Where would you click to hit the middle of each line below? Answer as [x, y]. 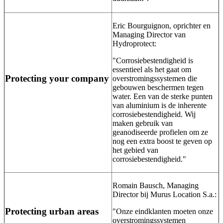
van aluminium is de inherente [160, 106]
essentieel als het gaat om [152, 70]
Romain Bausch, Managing [156, 186]
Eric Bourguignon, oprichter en [162, 26]
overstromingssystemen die [155, 79]
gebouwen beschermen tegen [158, 88]
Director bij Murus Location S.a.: [165, 195]
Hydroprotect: [134, 44]
